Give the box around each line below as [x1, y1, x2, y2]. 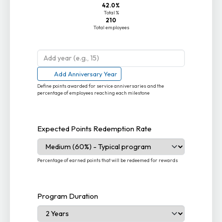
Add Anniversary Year [54, 69, 117, 78]
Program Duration [37, 191, 99, 201]
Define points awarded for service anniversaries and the [37, 82, 165, 89]
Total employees [93, 24, 129, 31]
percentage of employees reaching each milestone [37, 89, 150, 96]
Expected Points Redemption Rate [37, 124, 152, 134]
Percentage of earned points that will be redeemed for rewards [37, 157, 178, 164]
